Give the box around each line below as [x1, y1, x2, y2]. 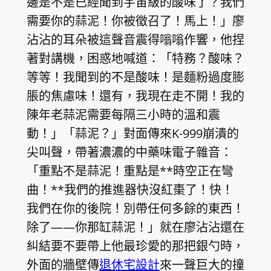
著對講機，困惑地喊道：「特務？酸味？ [26, 50, 244, 67]
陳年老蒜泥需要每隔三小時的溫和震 [26, 106, 220, 123]
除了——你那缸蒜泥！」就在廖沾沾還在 [26, 218, 244, 235]
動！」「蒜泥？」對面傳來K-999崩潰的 [26, 125, 239, 142]
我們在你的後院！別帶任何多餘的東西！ [26, 200, 244, 217]
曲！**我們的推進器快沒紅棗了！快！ [26, 181, 233, 198]
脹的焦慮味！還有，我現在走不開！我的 [26, 87, 244, 104]
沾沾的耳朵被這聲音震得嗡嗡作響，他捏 [26, 31, 244, 48]
